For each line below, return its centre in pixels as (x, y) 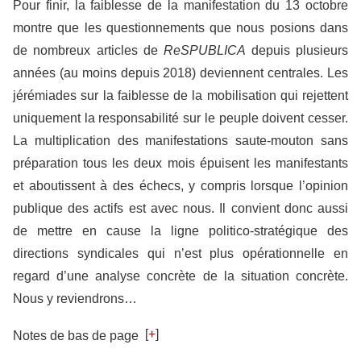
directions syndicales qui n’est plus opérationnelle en (180, 253)
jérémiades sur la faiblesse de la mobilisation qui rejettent (180, 95)
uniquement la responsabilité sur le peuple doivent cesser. (180, 118)
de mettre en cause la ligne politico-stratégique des (180, 230)
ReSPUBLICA (207, 50)
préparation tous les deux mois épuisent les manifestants (180, 163)
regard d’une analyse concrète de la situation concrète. (180, 276)
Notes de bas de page (76, 335)
